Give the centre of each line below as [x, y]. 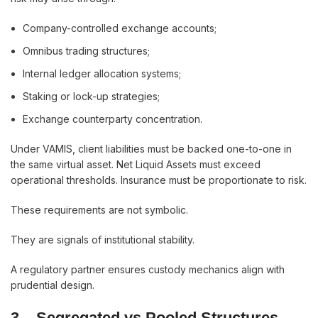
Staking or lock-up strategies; [91, 96]
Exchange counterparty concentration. [113, 119]
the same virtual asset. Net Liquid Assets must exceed [136, 164]
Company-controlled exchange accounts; [120, 28]
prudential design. [53, 285]
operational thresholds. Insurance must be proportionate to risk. [159, 180]
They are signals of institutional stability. [103, 240]
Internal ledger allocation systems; [102, 73]
